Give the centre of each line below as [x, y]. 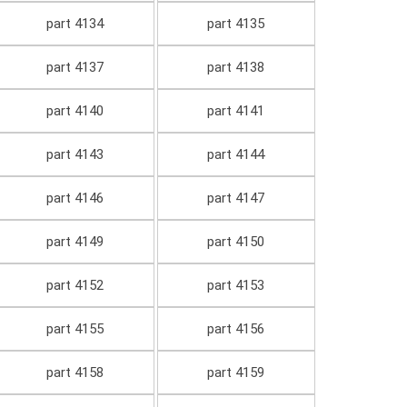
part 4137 [74, 68]
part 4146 [74, 199]
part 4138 [236, 68]
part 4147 [236, 199]
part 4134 [74, 24]
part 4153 [236, 286]
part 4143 [74, 155]
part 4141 [236, 111]
